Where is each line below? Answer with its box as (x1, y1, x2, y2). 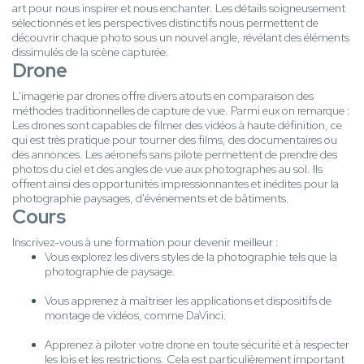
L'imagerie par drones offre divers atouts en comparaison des (12, 89, 314, 104)
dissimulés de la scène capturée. (12, 45, 169, 60)
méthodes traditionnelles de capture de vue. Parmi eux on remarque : (12, 103, 350, 119)
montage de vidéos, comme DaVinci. (45, 308, 227, 323)
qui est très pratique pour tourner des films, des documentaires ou (12, 132, 337, 148)
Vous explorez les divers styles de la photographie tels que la (45, 249, 337, 265)
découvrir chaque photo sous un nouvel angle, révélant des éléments (12, 30, 349, 45)
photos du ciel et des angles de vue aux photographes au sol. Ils (12, 162, 323, 177)
